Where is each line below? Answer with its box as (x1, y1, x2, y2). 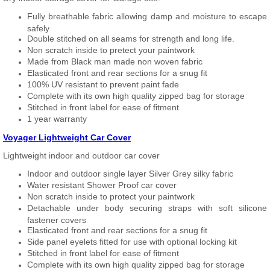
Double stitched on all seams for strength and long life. (27, 34, 234, 43)
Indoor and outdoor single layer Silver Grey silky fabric (27, 169, 233, 178)
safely (27, 24, 49, 32)
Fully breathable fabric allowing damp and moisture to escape (27, 11, 267, 21)
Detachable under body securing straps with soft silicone (27, 203, 267, 213)
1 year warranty (27, 114, 87, 124)
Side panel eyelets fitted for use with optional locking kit (27, 237, 237, 246)
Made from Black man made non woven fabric (27, 57, 202, 66)
